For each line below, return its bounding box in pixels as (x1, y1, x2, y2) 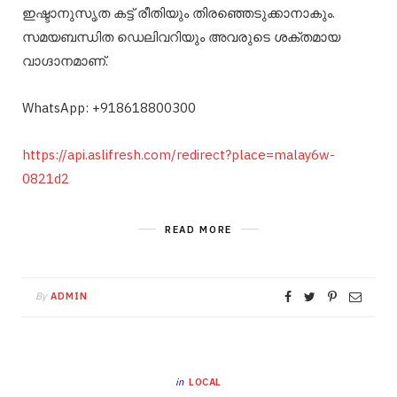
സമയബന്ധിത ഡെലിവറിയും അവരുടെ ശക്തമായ (22, 27, 340, 45)
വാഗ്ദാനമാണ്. (22, 51, 108, 69)
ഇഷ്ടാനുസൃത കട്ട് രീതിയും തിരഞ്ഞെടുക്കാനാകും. (22, 4, 335, 21)
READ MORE (165, 222, 232, 236)
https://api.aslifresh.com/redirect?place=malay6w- (22, 145, 335, 163)
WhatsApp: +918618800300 (22, 98, 196, 116)
